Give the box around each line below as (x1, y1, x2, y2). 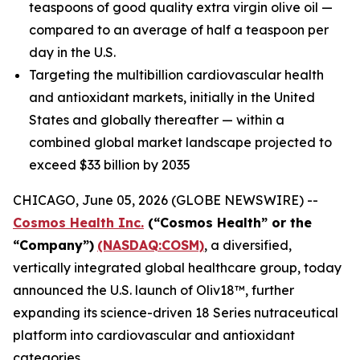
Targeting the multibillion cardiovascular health (29, 67, 324, 83)
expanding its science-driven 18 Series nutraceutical (13, 305, 338, 321)
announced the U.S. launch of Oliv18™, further (13, 282, 294, 298)
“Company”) (13, 237, 94, 253)
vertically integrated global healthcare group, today (13, 260, 342, 276)
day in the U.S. (29, 44, 116, 60)
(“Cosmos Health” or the (144, 215, 312, 231)
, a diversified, (204, 237, 292, 253)
